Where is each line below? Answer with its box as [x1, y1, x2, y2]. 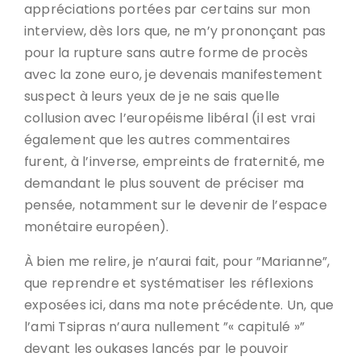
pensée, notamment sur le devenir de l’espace [24, 196, 327, 214]
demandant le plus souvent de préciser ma [24, 174, 305, 193]
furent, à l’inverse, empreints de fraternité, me [24, 152, 325, 171]
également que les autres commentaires [24, 131, 291, 149]
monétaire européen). [24, 218, 169, 236]
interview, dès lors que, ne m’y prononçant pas [24, 22, 326, 40]
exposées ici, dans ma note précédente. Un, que [24, 296, 334, 314]
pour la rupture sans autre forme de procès [24, 44, 309, 62]
